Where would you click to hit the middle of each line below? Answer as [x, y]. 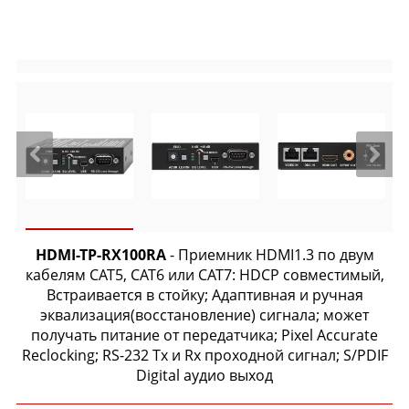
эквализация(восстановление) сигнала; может [204, 315]
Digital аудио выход [204, 375]
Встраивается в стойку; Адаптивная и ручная [204, 295]
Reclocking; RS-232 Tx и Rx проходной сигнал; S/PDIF [204, 355]
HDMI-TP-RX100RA [100, 255]
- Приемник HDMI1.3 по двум [270, 255]
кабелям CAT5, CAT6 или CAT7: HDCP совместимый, [204, 275]
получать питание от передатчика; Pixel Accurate [204, 335]
